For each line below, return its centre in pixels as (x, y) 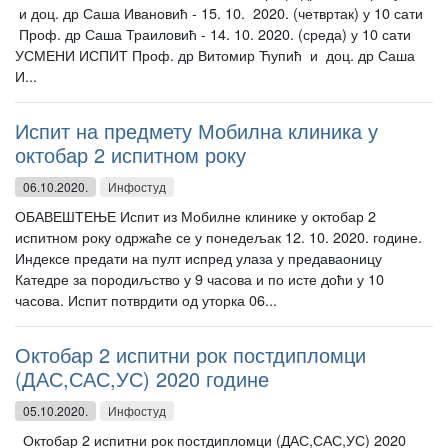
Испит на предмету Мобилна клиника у (196, 130)
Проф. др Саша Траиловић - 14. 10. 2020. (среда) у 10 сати (217, 33)
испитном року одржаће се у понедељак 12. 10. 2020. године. (218, 236)
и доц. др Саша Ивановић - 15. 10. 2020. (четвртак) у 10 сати (219, 12)
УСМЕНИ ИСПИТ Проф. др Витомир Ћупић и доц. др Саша (215, 54)
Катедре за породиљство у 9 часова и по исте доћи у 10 (199, 278)
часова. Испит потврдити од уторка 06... (146, 299)
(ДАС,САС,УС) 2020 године (142, 378)
